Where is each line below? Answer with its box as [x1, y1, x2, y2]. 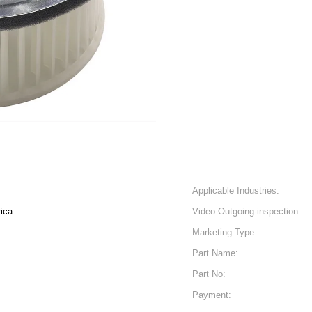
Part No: [192, 269, 226, 279]
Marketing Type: [192, 227, 257, 237]
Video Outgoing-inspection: [192, 206, 301, 217]
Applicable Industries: [192, 185, 279, 196]
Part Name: [192, 248, 238, 258]
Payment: [192, 290, 231, 300]
